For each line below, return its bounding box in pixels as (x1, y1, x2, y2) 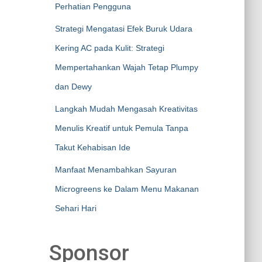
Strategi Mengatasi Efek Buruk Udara (54, 24, 192, 33)
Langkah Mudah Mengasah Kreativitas (54, 104, 198, 113)
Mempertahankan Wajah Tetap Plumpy (54, 63, 198, 72)
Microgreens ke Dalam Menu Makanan (54, 184, 199, 194)
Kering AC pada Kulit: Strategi (54, 43, 164, 53)
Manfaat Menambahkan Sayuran (54, 165, 177, 174)
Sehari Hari (54, 204, 96, 213)
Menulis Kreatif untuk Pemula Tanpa (54, 123, 188, 133)
